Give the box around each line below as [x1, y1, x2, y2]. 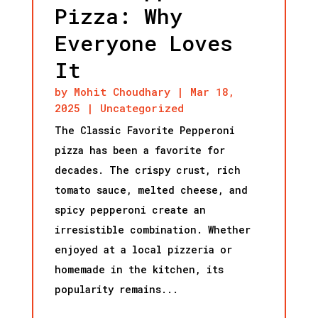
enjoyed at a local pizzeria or [54, 243, 232, 256]
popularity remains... [54, 283, 178, 296]
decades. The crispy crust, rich [54, 163, 241, 177]
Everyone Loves [54, 29, 233, 57]
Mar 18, [190, 84, 235, 99]
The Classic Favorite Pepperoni [54, 124, 235, 137]
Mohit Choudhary [73, 84, 170, 99]
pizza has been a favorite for [54, 143, 225, 157]
